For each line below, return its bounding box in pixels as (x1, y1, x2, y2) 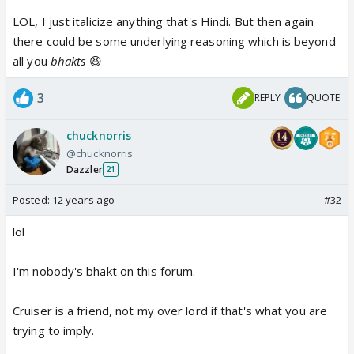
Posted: (13, 192, 52, 207)
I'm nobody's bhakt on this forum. (13, 262, 196, 279)
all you (13, 52, 51, 69)
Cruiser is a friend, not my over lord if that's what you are (13, 302, 328, 318)
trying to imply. (13, 322, 95, 338)
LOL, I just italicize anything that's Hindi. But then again (13, 13, 314, 29)
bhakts (50, 52, 86, 69)
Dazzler (66, 162, 103, 176)
